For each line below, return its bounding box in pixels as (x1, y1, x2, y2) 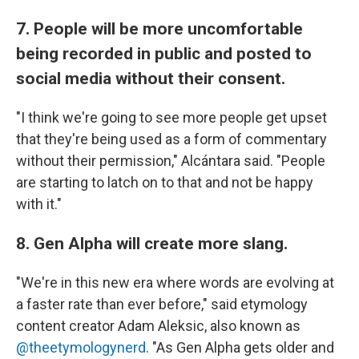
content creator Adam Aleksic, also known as (16, 317, 301, 334)
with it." (16, 196, 62, 212)
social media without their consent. (16, 68, 285, 88)
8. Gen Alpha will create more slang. (16, 233, 288, 253)
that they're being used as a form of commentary (16, 131, 327, 147)
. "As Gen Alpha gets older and (146, 339, 334, 356)
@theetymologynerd (16, 339, 146, 356)
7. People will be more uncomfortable (16, 18, 303, 38)
